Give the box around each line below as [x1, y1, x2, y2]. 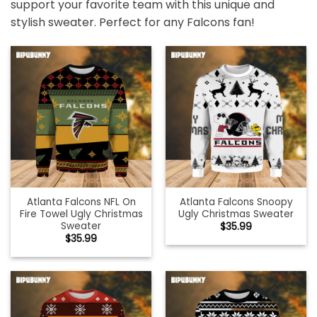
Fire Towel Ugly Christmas [19, 207, 143, 221]
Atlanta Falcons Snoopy [179, 195, 293, 209]
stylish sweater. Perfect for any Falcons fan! [11, 14, 255, 31]
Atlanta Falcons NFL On [26, 195, 136, 209]
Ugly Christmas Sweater [178, 207, 294, 221]
